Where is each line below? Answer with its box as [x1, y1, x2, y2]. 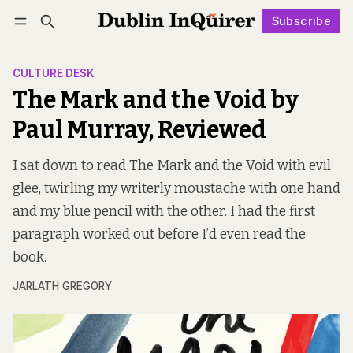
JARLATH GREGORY [13, 280, 112, 293]
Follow [173, 37, 210, 51]
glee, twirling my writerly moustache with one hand [13, 180, 340, 198]
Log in [28, 38, 61, 50]
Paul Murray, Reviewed [13, 116, 266, 145]
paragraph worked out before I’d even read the [13, 226, 306, 243]
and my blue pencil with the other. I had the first [13, 203, 315, 221]
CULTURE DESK [13, 67, 95, 80]
